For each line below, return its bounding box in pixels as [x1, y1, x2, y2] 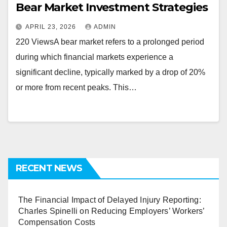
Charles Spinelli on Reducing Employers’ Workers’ [18, 207, 205, 215]
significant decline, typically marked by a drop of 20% [16, 68, 205, 77]
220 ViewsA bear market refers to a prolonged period [16, 37, 204, 46]
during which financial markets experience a [16, 53, 173, 61]
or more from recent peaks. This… [16, 83, 137, 92]
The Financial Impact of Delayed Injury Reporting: [18, 196, 201, 204]
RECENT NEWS [16, 163, 83, 174]
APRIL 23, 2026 [25, 23, 78, 30]
